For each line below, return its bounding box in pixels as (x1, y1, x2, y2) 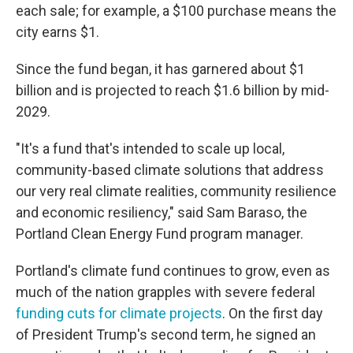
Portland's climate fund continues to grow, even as (16, 262, 330, 280)
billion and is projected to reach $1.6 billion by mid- (16, 82, 329, 99)
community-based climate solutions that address (16, 162, 324, 179)
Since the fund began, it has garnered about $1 (16, 61, 305, 78)
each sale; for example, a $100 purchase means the (16, 2, 336, 20)
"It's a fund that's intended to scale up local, (16, 140, 284, 158)
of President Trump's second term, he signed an (16, 326, 316, 344)
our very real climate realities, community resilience (16, 183, 336, 200)
